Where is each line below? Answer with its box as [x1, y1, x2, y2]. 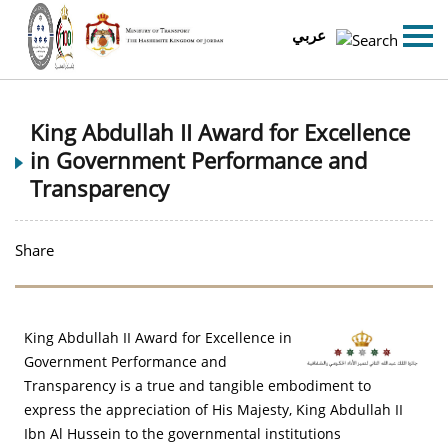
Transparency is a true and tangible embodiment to [24, 376, 371, 395]
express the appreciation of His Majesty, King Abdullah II [24, 400, 403, 419]
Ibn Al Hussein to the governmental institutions [24, 424, 341, 443]
